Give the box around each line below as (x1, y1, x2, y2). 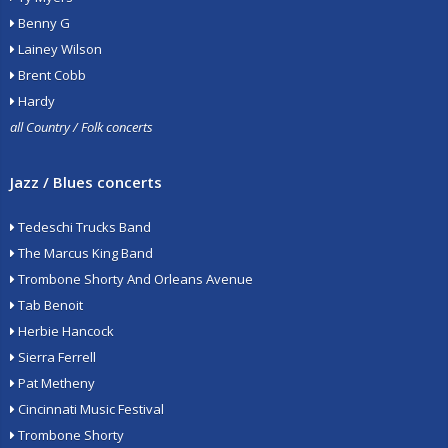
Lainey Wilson (15, 40, 102, 58)
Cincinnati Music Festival (15, 400, 164, 418)
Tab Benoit (15, 296, 83, 314)
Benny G (15, 14, 70, 32)
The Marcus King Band (15, 244, 153, 262)
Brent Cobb (15, 66, 86, 84)
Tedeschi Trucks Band (15, 218, 151, 236)
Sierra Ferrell (15, 348, 96, 366)
